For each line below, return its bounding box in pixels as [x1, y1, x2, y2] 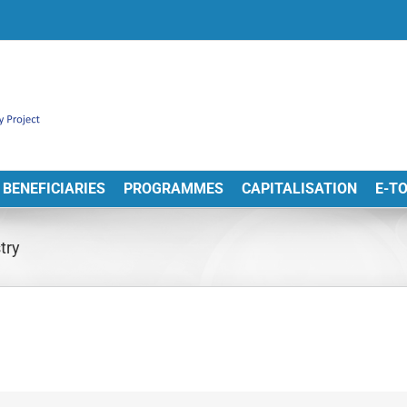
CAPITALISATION [241, 180, 357, 197]
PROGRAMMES [123, 180, 223, 197]
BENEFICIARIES [2, 180, 105, 197]
